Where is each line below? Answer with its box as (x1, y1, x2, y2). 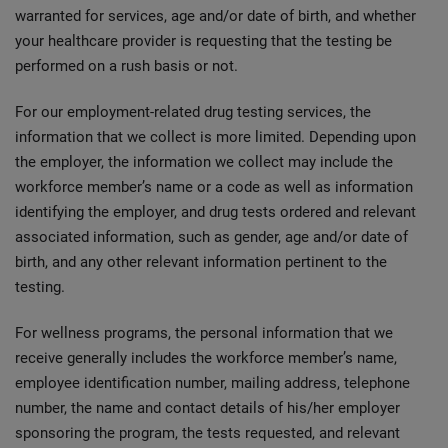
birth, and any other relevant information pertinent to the (15, 253, 387, 271)
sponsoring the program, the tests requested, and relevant (15, 424, 400, 442)
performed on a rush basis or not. (15, 57, 238, 75)
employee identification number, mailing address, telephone (15, 374, 410, 392)
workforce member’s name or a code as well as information (15, 178, 413, 196)
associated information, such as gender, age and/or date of (15, 228, 408, 246)
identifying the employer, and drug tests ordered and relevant (15, 203, 416, 221)
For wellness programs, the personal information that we (15, 324, 393, 342)
